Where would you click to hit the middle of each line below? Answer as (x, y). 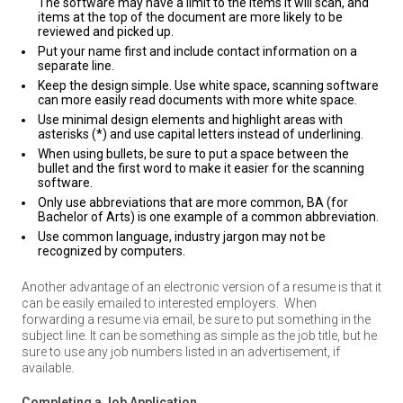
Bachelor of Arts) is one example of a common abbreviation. (208, 217)
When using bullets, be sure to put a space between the (193, 154)
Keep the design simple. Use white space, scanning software (208, 85)
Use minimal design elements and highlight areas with (190, 120)
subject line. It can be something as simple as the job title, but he (199, 336)
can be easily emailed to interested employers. (150, 303)
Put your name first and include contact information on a (197, 51)
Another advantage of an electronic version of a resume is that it (201, 287)
